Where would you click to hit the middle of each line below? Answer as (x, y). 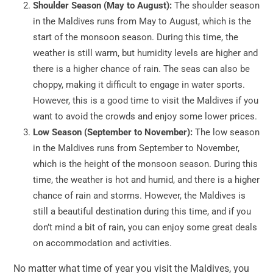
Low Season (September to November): (113, 133)
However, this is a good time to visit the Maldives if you (146, 101)
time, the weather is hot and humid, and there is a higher (146, 180)
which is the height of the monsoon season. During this (145, 164)
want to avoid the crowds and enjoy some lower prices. (145, 117)
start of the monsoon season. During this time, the (136, 37)
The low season (226, 133)
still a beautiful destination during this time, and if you (142, 212)
